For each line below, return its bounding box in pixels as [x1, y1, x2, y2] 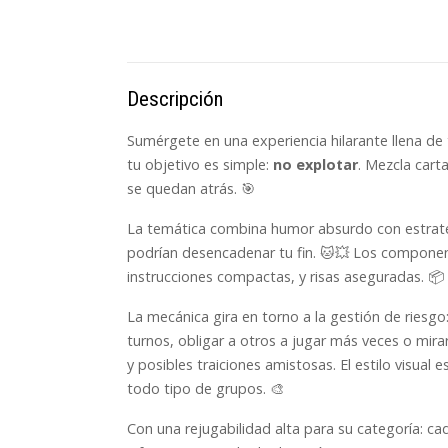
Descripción [127, 87, 223, 112]
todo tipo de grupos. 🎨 [127, 379, 284, 399]
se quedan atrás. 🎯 [127, 179, 255, 199]
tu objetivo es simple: [127, 155, 273, 175]
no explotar [273, 155, 358, 175]
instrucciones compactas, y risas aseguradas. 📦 [127, 267, 444, 287]
